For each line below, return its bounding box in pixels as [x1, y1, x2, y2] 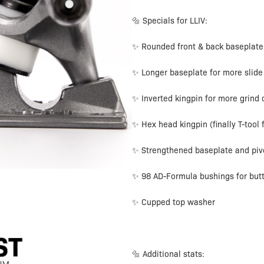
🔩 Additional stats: [132, 249, 204, 260]
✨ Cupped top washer [132, 197, 215, 208]
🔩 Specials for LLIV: [132, 15, 207, 27]
